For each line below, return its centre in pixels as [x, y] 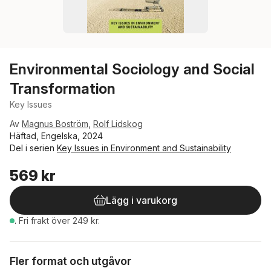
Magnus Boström [55, 124]
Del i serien [33, 148]
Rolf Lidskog [118, 124]
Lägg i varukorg [142, 200]
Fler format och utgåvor [70, 261]
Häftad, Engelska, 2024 [56, 136]
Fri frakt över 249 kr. [59, 220]
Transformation [63, 89]
